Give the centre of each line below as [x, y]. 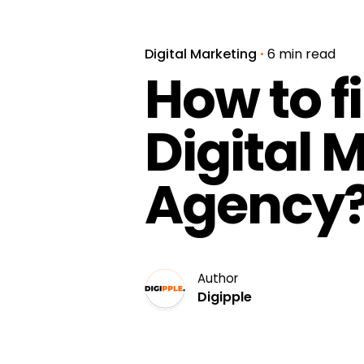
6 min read [301, 54]
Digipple [225, 297]
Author [218, 278]
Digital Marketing [201, 54]
